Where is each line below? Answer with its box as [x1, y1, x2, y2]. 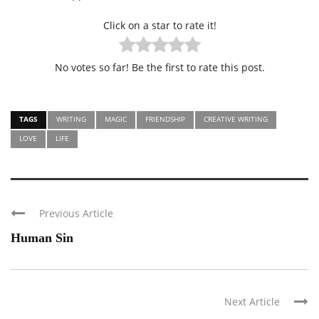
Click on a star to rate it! [103, 18, 216, 32]
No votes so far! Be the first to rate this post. [54, 60, 265, 74]
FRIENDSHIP [145, 113, 185, 124]
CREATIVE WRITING [204, 113, 268, 124]
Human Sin [11, 230, 73, 245]
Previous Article [39, 206, 113, 220]
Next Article [224, 294, 280, 308]
